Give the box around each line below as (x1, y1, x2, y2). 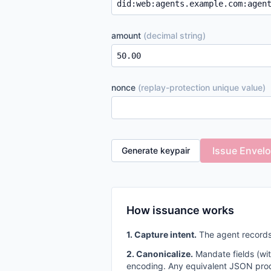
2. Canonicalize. (126, 249, 193, 259)
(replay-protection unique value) (138, 82, 266, 93)
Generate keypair (122, 145, 190, 155)
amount (111, 30, 143, 41)
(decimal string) (143, 30, 206, 41)
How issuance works (126, 204, 234, 217)
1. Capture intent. (126, 229, 197, 240)
